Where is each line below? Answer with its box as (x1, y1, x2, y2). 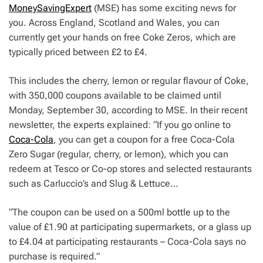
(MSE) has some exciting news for (92, 2, 236, 14)
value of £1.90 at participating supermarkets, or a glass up (9, 221, 251, 233)
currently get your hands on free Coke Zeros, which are (9, 32, 236, 43)
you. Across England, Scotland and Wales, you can (9, 17, 220, 29)
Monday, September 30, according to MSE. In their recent (9, 104, 248, 116)
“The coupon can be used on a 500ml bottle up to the (9, 207, 230, 218)
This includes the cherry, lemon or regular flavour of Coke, (9, 75, 249, 87)
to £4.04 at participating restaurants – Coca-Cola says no (9, 236, 246, 248)
